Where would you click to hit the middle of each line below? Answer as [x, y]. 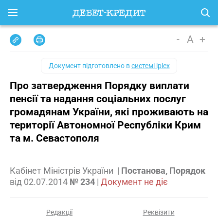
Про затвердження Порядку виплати [100, 86]
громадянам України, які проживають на [109, 112]
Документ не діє [134, 182]
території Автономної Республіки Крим [105, 125]
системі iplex [150, 66]
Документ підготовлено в [90, 66]
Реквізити [159, 212]
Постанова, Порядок [163, 171]
